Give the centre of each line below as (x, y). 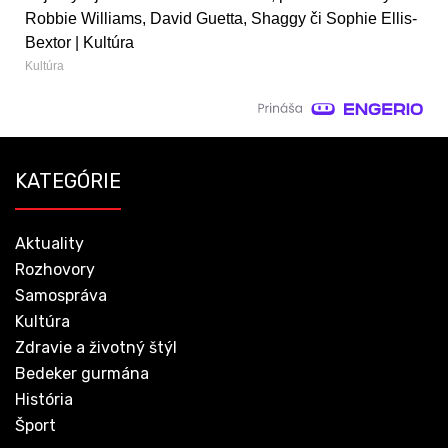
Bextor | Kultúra (79, 42)
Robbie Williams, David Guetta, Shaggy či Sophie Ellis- (221, 18)
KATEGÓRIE (68, 180)
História (44, 399)
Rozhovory (55, 269)
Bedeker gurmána (82, 373)
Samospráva (61, 295)
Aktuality (49, 243)
